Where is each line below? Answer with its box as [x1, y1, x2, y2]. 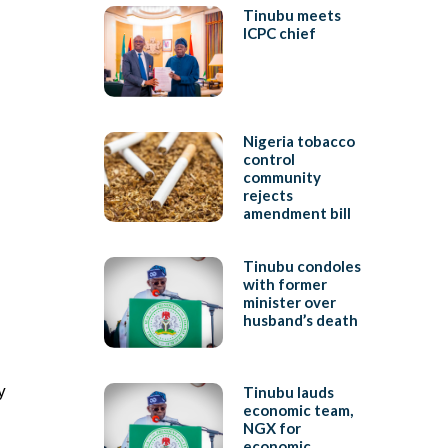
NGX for [242, 418, 301, 437]
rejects [242, 185, 293, 204]
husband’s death [242, 311, 358, 330]
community [242, 167, 321, 186]
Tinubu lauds [242, 382, 334, 401]
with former [242, 275, 327, 294]
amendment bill [242, 203, 351, 222]
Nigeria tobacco [242, 131, 355, 150]
